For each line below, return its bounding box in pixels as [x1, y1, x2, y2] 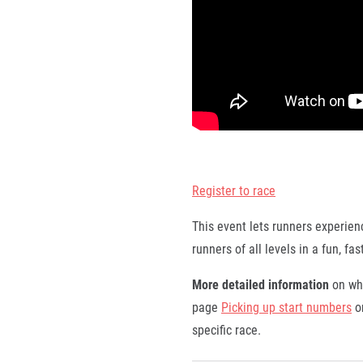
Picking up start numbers [221, 298, 352, 315]
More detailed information [192, 275, 329, 293]
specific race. [192, 321, 261, 338]
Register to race [192, 181, 275, 199]
